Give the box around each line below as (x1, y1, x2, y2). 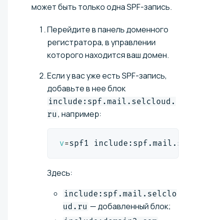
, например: (58, 108, 102, 119)
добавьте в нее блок (47, 82, 126, 94)
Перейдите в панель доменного (47, 24, 168, 35)
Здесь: (47, 167, 73, 178)
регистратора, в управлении (47, 36, 156, 48)
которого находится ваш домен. (47, 49, 169, 60)
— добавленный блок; (88, 200, 171, 212)
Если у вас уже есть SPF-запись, (47, 70, 167, 81)
